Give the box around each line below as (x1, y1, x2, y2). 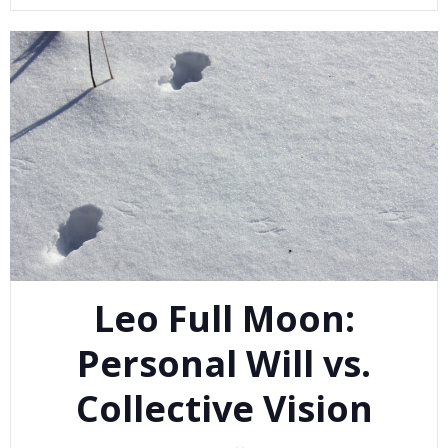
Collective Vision (75, 384, 373, 434)
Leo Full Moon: (93, 294, 355, 344)
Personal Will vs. (77, 339, 371, 389)
